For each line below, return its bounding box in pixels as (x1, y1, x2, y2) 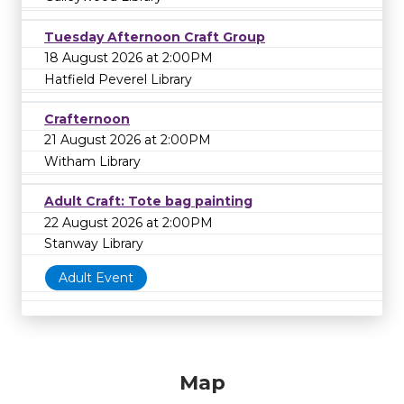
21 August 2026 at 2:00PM (44, 132, 211, 149)
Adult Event (59, 270, 133, 287)
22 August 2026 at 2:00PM (44, 214, 213, 231)
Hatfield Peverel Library (44, 70, 192, 87)
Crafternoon (44, 110, 130, 127)
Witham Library (44, 153, 141, 170)
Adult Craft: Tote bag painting (44, 193, 252, 210)
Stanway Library (44, 235, 143, 252)
